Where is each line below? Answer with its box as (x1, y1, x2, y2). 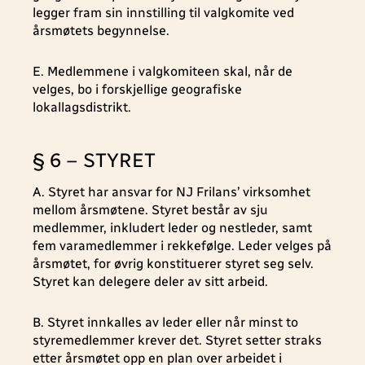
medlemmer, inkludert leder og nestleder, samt (33, 220, 312, 235)
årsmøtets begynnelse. (33, 23, 169, 38)
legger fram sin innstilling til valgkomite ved (33, 5, 294, 20)
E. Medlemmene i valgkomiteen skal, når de (33, 64, 292, 79)
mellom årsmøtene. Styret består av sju (33, 202, 268, 218)
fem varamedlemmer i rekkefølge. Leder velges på (33, 238, 332, 253)
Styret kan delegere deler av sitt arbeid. (33, 274, 268, 289)
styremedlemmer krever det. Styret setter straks (33, 332, 322, 348)
